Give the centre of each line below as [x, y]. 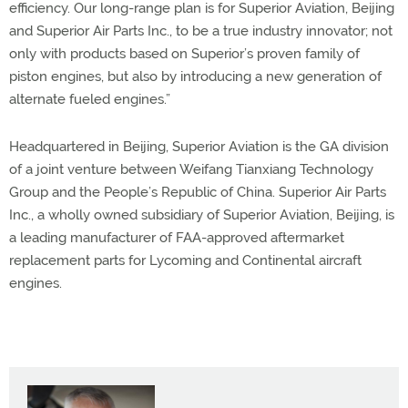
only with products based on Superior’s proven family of [184, 54]
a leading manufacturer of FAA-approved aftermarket [177, 238]
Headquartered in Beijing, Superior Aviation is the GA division [199, 147]
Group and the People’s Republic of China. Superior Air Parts [198, 192]
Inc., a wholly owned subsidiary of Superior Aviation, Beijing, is [202, 215]
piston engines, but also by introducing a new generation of [195, 76]
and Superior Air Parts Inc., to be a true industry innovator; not [201, 31]
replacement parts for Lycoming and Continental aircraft [185, 260]
